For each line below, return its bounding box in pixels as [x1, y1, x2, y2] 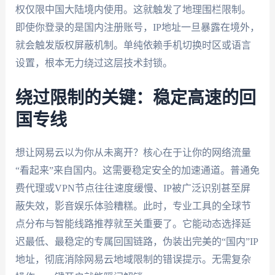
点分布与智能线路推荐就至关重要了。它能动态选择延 [15, 219, 251, 230]
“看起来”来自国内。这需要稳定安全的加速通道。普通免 [15, 165, 260, 176]
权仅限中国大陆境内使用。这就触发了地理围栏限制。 [15, 4, 251, 15]
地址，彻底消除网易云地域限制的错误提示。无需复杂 [15, 254, 251, 265]
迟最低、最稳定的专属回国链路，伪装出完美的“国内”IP [15, 236, 258, 247]
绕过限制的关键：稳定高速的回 [15, 90, 256, 107]
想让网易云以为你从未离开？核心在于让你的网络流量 [15, 147, 251, 158]
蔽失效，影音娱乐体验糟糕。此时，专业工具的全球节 [15, 201, 251, 212]
